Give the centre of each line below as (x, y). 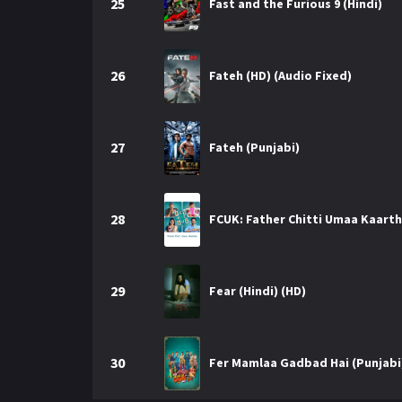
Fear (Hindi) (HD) (258, 291)
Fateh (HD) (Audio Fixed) (280, 75)
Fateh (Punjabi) (254, 147)
